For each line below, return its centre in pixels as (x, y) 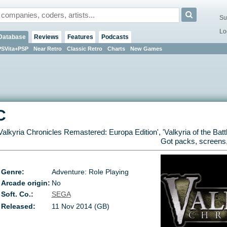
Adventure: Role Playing (90, 172)
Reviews (47, 37)
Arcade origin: (26, 183)
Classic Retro (84, 48)
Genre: (13, 172)
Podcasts (115, 37)
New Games (146, 48)
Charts (116, 48)
